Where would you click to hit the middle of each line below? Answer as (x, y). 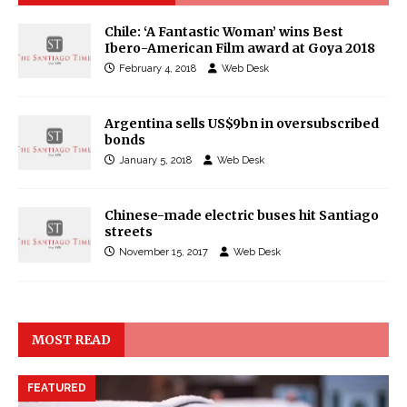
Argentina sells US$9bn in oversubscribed (242, 124)
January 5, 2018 (155, 161)
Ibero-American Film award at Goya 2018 (240, 49)
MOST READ (71, 339)
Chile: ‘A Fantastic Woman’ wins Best (224, 32)
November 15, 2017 (164, 253)
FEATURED (57, 387)
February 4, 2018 (158, 69)
